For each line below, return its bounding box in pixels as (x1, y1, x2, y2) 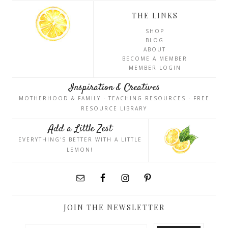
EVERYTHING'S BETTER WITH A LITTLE (18, 136, 142, 144)
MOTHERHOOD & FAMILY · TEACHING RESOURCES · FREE (18, 95, 210, 102)
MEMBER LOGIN (128, 64, 181, 72)
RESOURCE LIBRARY (81, 105, 147, 112)
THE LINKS (131, 11, 178, 21)
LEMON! (67, 146, 94, 154)
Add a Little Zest (48, 122, 112, 137)
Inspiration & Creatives (68, 80, 160, 96)
